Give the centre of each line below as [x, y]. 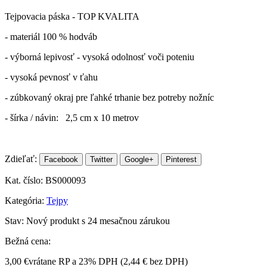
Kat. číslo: [25, 181]
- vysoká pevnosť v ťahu [51, 77]
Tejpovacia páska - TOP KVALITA [72, 17]
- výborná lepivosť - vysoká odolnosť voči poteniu [100, 57]
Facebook [61, 160]
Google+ [139, 160]
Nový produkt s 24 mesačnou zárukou [98, 221]
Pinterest [181, 160]
